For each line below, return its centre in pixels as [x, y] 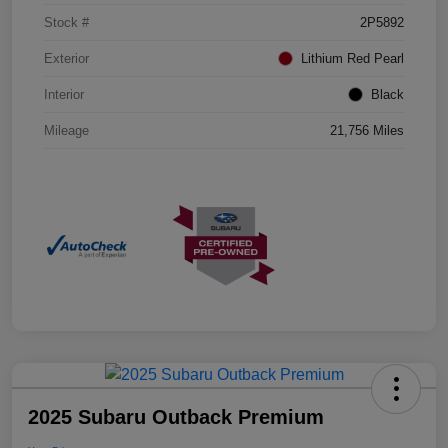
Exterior [66, 59]
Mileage [66, 131]
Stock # [66, 23]
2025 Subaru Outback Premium [176, 417]
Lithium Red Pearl [352, 59]
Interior [64, 95]
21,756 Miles [367, 131]
